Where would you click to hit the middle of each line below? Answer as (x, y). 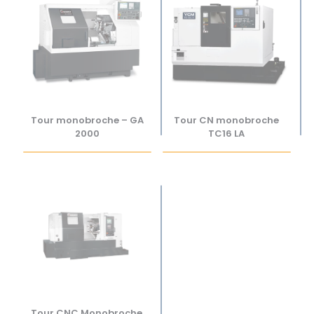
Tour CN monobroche (227, 121)
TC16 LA (227, 134)
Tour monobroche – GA (88, 121)
